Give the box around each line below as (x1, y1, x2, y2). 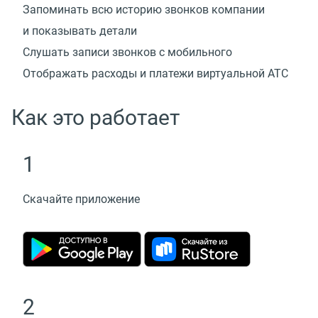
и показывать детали (23, 24, 137, 38)
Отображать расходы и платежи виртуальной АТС (23, 67, 288, 81)
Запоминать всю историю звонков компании (23, 3, 265, 17)
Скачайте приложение (23, 192, 140, 207)
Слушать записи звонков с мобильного (23, 45, 232, 60)
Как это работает (11, 105, 180, 131)
